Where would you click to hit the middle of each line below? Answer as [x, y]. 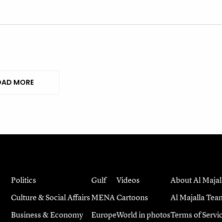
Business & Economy [47, 214]
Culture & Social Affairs [50, 197]
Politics [23, 180]
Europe [104, 214]
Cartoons [132, 197]
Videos [128, 180]
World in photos [143, 214]
